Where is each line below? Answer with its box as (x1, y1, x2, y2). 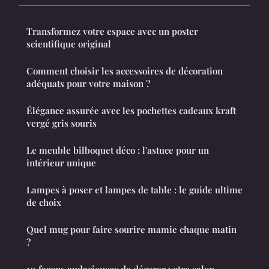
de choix (26, 196, 61, 209)
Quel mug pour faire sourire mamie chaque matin (26, 223, 237, 236)
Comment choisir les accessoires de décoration (26, 65, 223, 77)
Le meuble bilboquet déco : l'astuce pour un (26, 144, 209, 157)
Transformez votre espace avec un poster (26, 25, 198, 38)
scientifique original (26, 38, 111, 50)
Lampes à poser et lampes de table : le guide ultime (26, 184, 243, 196)
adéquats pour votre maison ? (26, 77, 150, 90)
